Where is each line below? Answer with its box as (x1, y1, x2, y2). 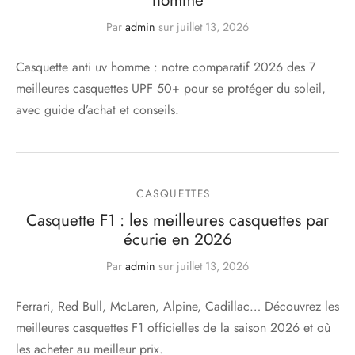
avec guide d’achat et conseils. (16, 101, 179, 120)
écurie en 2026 (123, 227, 232, 252)
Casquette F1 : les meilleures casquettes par (26, 208, 329, 233)
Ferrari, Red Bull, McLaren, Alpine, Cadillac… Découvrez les (16, 297, 339, 316)
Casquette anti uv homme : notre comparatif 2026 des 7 (16, 58, 315, 77)
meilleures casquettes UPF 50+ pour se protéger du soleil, (16, 79, 326, 98)
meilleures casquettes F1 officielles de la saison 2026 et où (16, 319, 330, 338)
